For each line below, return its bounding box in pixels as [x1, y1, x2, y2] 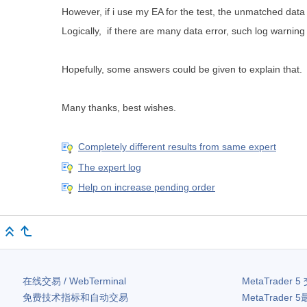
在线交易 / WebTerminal [23, 275, 126, 286]
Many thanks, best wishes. [62, 102, 176, 114]
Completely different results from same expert [78, 141, 276, 153]
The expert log [78, 161, 141, 173]
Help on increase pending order [78, 182, 215, 193]
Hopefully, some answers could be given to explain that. [62, 64, 302, 75]
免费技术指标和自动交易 [23, 291, 128, 303]
